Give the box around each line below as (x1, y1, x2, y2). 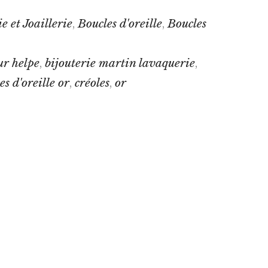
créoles (74, 75, 109, 90)
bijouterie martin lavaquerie (44, 55, 195, 70)
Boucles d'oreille (77, 16, 162, 31)
